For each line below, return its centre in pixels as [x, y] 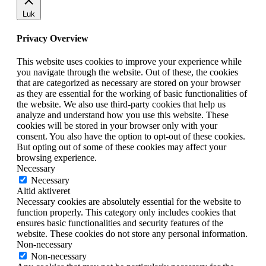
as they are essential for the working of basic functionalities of [132, 93]
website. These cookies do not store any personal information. [132, 233]
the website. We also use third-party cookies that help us [121, 104]
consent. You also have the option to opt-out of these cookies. [131, 136]
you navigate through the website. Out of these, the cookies [127, 72]
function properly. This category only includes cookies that [126, 212]
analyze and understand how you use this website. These [123, 115]
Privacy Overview [53, 38]
